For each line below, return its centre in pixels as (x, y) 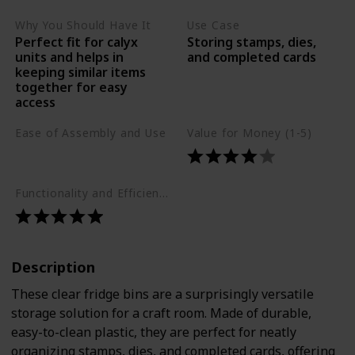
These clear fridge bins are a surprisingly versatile (162, 294)
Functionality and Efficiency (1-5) (164, 193)
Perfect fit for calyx (76, 42)
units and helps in (69, 57)
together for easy (71, 88)
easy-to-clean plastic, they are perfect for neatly (154, 332)
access (35, 103)
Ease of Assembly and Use (90, 133)
